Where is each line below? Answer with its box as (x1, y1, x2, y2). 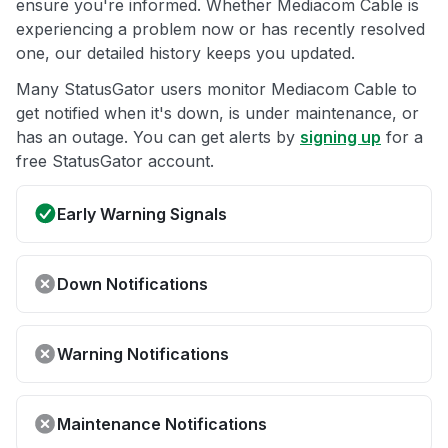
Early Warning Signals (57, 204, 227, 225)
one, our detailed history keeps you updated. (16, 43, 355, 64)
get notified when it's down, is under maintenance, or (16, 103, 419, 124)
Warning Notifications (57, 344, 229, 365)
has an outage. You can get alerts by (16, 127, 300, 148)
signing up (300, 127, 381, 148)
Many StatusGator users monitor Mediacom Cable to (16, 79, 417, 100)
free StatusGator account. (16, 151, 214, 172)
